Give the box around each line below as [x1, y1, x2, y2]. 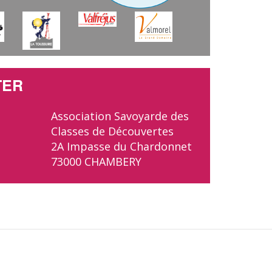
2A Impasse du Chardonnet [50, 138, 192, 154]
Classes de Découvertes [50, 123, 174, 138]
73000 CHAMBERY [50, 154, 141, 169]
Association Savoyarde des [50, 108, 189, 123]
